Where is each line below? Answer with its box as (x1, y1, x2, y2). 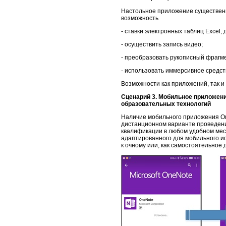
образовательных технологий (121, 100, 211, 107)
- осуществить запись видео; (121, 40, 203, 48)
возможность (121, 14, 158, 22)
